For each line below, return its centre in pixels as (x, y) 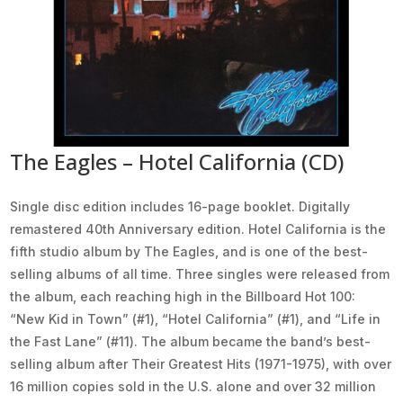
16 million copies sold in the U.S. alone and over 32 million (193, 387)
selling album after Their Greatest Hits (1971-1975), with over (201, 364)
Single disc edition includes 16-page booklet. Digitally (180, 207)
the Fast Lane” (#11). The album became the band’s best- (191, 342)
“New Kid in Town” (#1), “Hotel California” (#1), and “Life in (196, 319)
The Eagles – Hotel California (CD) (177, 162)
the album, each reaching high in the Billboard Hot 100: (183, 297)
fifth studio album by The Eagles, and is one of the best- (189, 252)
